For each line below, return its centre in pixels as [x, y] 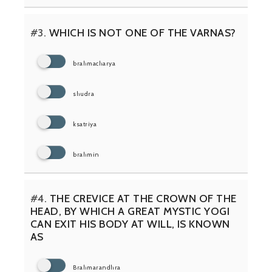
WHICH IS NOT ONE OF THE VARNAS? [141, 33]
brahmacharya [94, 64]
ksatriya [85, 124]
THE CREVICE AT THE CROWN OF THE [142, 199]
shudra [84, 94]
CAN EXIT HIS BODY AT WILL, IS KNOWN [130, 224]
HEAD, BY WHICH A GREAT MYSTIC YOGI [130, 211]
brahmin [86, 155]
